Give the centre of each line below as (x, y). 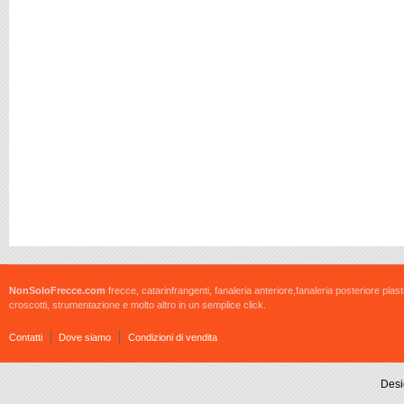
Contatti (26, 337)
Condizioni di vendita (172, 337)
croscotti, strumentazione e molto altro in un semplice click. (138, 305)
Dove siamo (85, 337)
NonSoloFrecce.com (57, 290)
